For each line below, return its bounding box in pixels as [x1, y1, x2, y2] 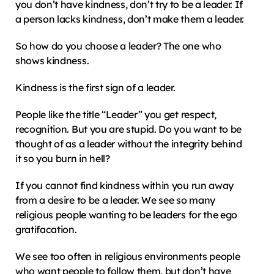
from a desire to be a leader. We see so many [15, 194, 215, 206]
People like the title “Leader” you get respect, [15, 108, 217, 120]
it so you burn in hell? [15, 152, 110, 165]
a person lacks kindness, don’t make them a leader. [15, 13, 244, 25]
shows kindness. [15, 54, 89, 67]
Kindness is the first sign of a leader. [15, 81, 176, 94]
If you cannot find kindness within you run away [15, 179, 234, 191]
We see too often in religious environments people [15, 250, 240, 262]
